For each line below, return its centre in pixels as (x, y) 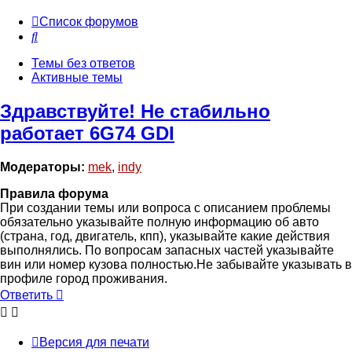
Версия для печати (94, 343)
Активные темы (77, 78)
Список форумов (89, 22)
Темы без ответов (83, 64)
